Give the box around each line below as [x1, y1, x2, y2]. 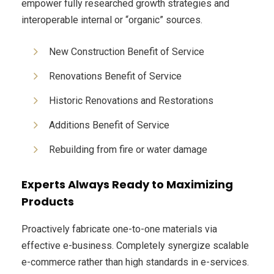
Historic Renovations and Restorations [49, 94, 213, 106]
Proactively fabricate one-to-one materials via [21, 223, 217, 235]
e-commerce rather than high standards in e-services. [21, 256, 249, 268]
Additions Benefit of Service [49, 119, 169, 131]
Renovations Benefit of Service [49, 70, 182, 82]
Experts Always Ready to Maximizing [21, 176, 233, 192]
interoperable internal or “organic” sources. [21, 13, 202, 26]
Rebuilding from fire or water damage [49, 143, 207, 155]
